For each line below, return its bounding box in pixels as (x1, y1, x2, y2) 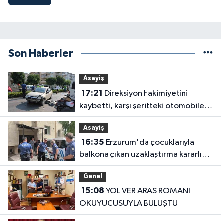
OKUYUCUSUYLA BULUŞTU (79, 199, 178, 208)
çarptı (79, 113, 102, 122)
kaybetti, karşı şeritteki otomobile (79, 101, 204, 110)
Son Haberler (8, 48, 73, 59)
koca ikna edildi (79, 162, 137, 171)
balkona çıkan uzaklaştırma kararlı (79, 150, 202, 159)
